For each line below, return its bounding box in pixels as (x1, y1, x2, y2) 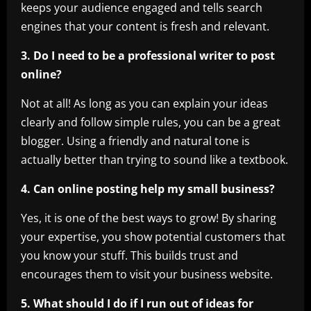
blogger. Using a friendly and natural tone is (21, 133, 250, 149)
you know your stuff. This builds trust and (21, 247, 238, 263)
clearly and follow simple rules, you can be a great (21, 114, 280, 130)
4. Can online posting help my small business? (21, 180, 275, 196)
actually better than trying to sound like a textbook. (21, 151, 288, 167)
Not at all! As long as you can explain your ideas (21, 95, 268, 111)
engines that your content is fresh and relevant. (21, 18, 269, 34)
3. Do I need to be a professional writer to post (21, 47, 275, 63)
